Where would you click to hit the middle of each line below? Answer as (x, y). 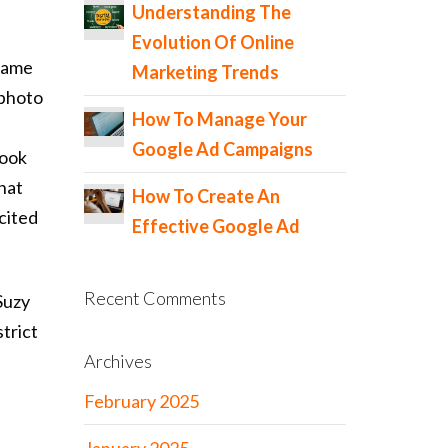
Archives (117, 360)
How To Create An (205, 195)
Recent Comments (154, 297)
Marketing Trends (205, 71)
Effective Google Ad (215, 225)
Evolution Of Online (212, 41)
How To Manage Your (219, 118)
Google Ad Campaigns (222, 148)
